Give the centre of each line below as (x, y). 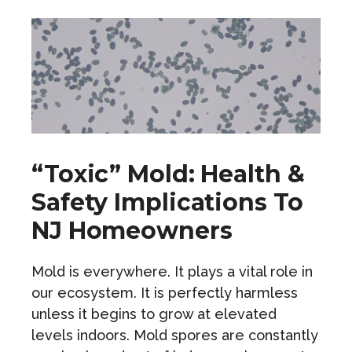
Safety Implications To (167, 203)
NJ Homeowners (132, 231)
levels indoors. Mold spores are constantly (175, 335)
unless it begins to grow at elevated (154, 314)
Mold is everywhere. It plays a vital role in (172, 272)
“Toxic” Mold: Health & (168, 174)
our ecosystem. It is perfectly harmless (165, 293)
